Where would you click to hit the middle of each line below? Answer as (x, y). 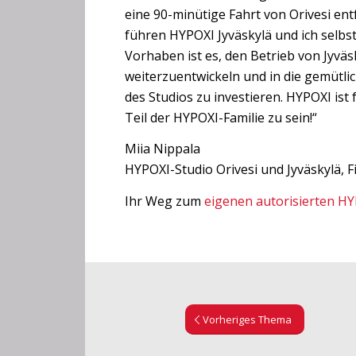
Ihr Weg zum (164, 201)
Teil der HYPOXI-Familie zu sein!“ (221, 117)
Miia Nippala (163, 149)
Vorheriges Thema (248, 319)
